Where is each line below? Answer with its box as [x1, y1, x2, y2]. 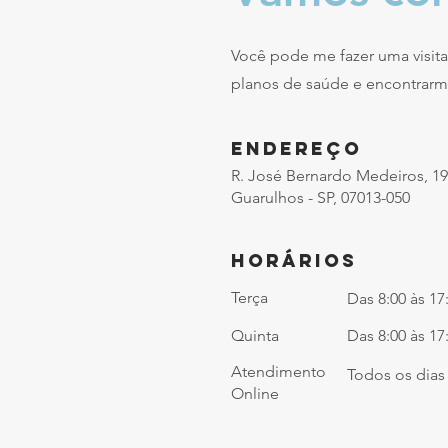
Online [231, 384, 279, 403]
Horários [231, 249, 357, 272]
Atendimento [231, 362, 326, 381]
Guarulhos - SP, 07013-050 [231, 188, 410, 207]
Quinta [231, 326, 279, 345]
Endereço [231, 137, 362, 160]
